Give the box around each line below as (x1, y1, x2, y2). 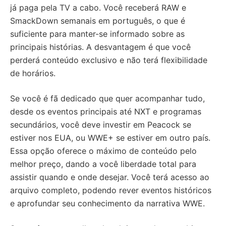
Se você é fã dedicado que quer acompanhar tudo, (10, 93, 205, 104)
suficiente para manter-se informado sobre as (10, 29, 185, 39)
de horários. (10, 68, 55, 79)
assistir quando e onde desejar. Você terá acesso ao (10, 172, 209, 183)
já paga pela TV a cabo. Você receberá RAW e (10, 3, 186, 13)
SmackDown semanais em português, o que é (10, 16, 185, 26)
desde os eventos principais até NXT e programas (10, 106, 201, 117)
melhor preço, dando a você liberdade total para (10, 159, 196, 169)
